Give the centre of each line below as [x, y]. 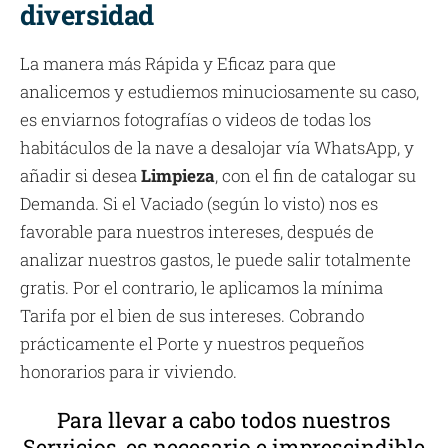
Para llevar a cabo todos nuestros [224, 420]
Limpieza [178, 176]
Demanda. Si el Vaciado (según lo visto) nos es [199, 204]
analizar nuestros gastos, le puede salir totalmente [215, 260]
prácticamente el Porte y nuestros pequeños [192, 344]
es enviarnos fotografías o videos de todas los [195, 120]
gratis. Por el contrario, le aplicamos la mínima [201, 288]
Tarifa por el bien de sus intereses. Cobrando [192, 316]
